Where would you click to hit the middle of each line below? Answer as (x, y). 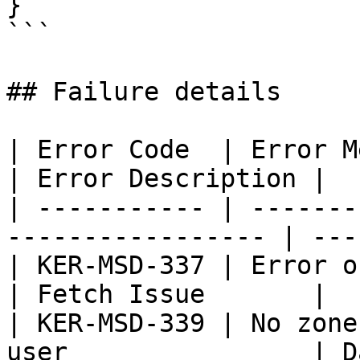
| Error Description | (167, 178)
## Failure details (144, 92)
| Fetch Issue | (167, 294)
